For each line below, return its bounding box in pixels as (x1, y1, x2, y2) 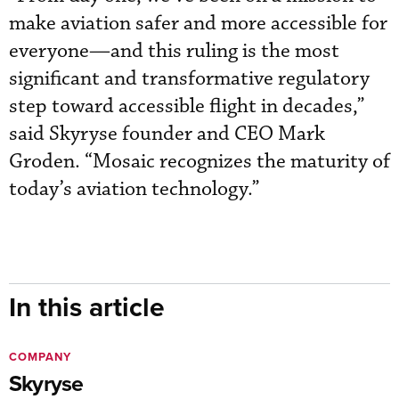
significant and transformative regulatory (9, 65, 370, 92)
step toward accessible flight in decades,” (9, 93, 365, 119)
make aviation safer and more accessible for (9, 10, 387, 37)
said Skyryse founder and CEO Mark (9, 120, 325, 147)
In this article (9, 287, 165, 326)
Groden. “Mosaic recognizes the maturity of (9, 148, 390, 175)
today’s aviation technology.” (9, 175, 260, 202)
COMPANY (9, 347, 71, 365)
